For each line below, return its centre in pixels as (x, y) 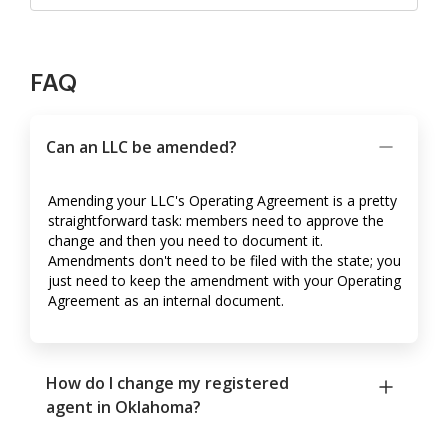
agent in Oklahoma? (123, 407)
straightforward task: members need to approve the (216, 221)
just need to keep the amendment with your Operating (224, 281)
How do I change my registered (167, 383)
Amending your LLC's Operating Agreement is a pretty (222, 201)
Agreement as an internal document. (166, 301)
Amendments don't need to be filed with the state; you (224, 261)
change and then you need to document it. (185, 241)
